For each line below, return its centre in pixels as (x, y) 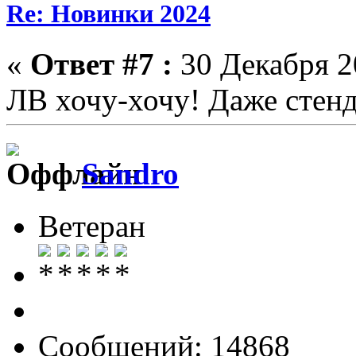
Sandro (130, 173)
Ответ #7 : (101, 64)
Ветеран (92, 226)
